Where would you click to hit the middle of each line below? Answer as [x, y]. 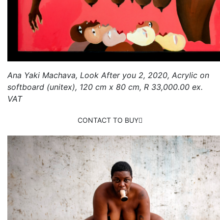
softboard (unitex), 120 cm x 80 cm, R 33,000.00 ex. [105, 87]
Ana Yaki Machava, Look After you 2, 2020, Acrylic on [108, 75]
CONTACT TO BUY [108, 120]
